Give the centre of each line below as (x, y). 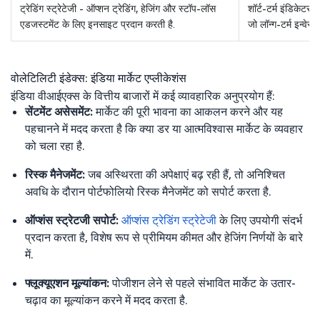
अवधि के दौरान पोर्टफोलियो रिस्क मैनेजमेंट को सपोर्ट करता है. (148, 191)
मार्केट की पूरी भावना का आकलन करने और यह (188, 111)
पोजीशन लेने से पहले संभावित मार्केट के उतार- (202, 282)
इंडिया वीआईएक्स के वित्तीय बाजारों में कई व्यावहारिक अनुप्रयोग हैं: (143, 95)
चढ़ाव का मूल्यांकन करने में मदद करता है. (106, 300)
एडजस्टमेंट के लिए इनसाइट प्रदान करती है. (97, 24)
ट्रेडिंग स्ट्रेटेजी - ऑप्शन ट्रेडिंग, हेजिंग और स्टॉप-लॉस (118, 8)
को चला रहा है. (55, 145)
